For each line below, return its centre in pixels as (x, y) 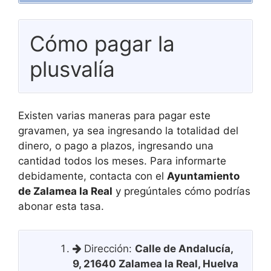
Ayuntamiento (203, 176)
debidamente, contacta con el (93, 176)
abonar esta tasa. (61, 206)
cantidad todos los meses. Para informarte (122, 161)
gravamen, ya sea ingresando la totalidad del (128, 131)
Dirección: (108, 248)
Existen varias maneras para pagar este (114, 116)
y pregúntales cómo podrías (181, 191)
